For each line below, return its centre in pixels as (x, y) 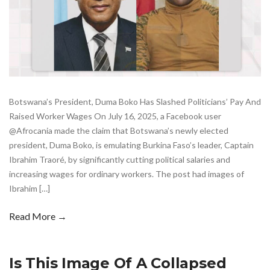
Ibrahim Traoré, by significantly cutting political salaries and (120, 160)
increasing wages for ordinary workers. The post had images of (127, 174)
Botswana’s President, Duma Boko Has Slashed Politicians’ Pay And (135, 102)
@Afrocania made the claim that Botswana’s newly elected (119, 131)
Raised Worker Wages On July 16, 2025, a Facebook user (115, 116)
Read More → (38, 216)
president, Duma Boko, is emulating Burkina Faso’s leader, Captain (131, 145)
